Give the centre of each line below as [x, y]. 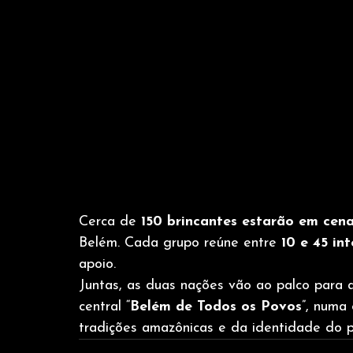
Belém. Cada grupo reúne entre [180, 243]
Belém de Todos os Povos [216, 307]
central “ [104, 307]
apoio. [97, 265]
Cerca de [110, 222]
